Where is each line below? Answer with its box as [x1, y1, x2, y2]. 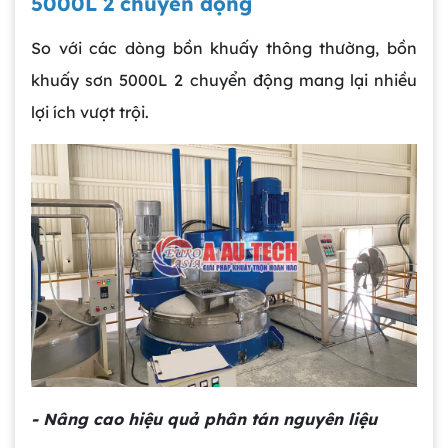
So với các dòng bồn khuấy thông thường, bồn [31, 38, 417, 59]
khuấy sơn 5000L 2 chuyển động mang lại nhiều [31, 70, 417, 91]
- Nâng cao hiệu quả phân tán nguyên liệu [31, 409, 377, 430]
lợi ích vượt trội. [31, 102, 149, 123]
